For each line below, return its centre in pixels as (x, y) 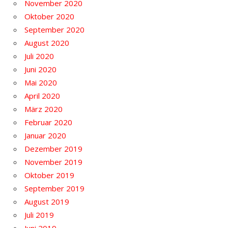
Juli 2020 (39, 56)
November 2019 (53, 162)
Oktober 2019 (49, 175)
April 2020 (42, 96)
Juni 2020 (40, 69)
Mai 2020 (41, 83)
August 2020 (47, 43)
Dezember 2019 (53, 149)
